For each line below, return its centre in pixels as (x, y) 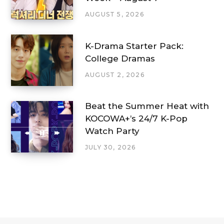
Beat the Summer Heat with (147, 106)
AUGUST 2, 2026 (115, 74)
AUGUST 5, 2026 (114, 14)
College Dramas (120, 58)
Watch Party (112, 131)
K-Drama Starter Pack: (134, 46)
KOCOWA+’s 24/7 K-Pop (136, 119)
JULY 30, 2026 (110, 147)
